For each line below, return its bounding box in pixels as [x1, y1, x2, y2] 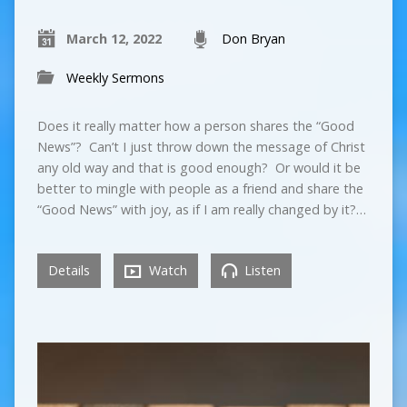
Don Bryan [221, 30, 285, 48]
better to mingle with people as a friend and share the [36, 180, 363, 198]
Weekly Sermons [65, 69, 164, 87]
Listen [240, 262, 281, 280]
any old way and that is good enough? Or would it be [36, 159, 361, 177]
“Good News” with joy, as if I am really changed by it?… [36, 201, 366, 219]
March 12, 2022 [65, 30, 162, 48]
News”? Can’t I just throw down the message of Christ [36, 138, 365, 156]
